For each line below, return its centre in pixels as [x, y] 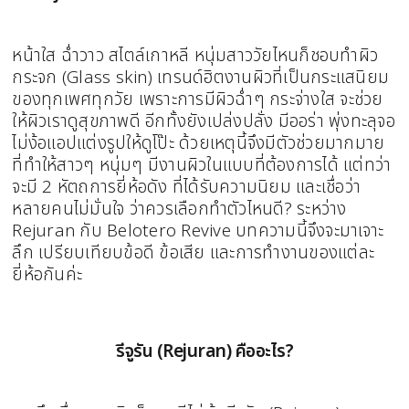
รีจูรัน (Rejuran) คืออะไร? [204, 351]
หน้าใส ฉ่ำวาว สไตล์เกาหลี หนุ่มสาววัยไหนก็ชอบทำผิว [195, 55]
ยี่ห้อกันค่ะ [47, 274]
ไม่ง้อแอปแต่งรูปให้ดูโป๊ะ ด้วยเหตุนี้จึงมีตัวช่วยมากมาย [199, 143]
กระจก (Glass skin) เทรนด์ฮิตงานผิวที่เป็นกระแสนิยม [201, 77]
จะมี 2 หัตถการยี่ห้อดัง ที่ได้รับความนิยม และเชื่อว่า [187, 187]
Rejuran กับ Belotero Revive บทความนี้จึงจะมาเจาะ [198, 231]
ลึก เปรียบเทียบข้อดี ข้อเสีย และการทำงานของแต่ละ [194, 252]
